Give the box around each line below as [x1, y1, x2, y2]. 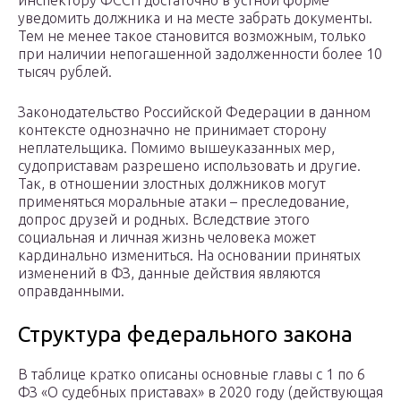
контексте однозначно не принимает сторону [18, 122, 327, 139]
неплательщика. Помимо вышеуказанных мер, [18, 140, 335, 157]
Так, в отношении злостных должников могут [18, 175, 326, 192]
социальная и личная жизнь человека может [18, 229, 316, 246]
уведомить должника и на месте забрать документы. [18, 10, 372, 27]
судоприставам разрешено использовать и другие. [18, 158, 361, 175]
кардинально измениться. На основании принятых [18, 247, 361, 264]
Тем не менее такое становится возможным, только [18, 28, 366, 45]
